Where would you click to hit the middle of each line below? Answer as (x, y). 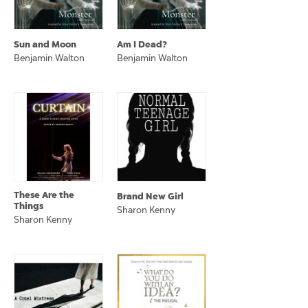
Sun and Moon (45, 44)
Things (29, 206)
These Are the (44, 195)
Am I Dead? (142, 44)
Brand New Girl (150, 196)
